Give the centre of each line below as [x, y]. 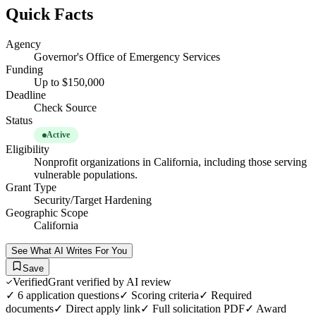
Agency [23, 44]
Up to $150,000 [69, 83]
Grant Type [31, 188]
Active [59, 135]
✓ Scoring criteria [159, 296]
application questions [71, 296]
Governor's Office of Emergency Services [127, 57]
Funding [24, 70]
